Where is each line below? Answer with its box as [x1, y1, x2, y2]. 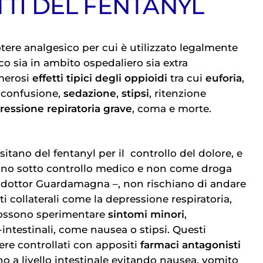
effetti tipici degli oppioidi [32, 72, 167, 84]
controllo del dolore [130, 147, 232, 160]
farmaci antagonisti [140, 239, 241, 251]
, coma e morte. [132, 102, 211, 114]
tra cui [167, 72, 205, 84]
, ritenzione [149, 87, 206, 99]
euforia [205, 72, 242, 84]
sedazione [63, 87, 116, 99]
